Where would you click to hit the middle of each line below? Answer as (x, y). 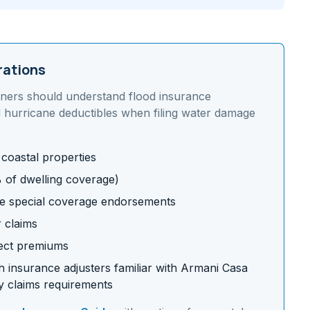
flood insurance (170, 96)
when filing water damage (186, 113)
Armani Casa (214, 268)
